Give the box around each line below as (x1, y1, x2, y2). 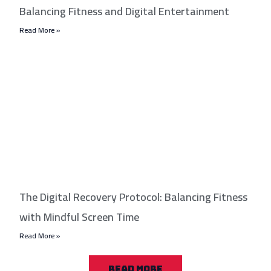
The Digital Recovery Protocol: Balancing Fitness (19, 186, 248, 207)
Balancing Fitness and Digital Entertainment (19, 1, 230, 22)
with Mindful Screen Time (19, 206, 140, 227)
